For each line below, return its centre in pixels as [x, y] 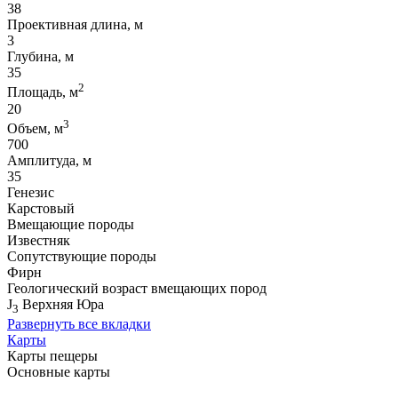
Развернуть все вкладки [79, 324]
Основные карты [59, 372]
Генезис [31, 193]
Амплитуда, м [49, 161]
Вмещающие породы [71, 225]
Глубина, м [40, 57]
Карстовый [41, 209]
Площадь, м [43, 92]
